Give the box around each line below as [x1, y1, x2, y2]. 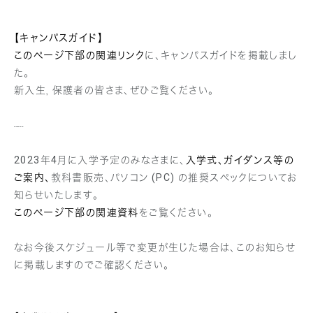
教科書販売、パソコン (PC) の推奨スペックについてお [50, 171, 298, 183]
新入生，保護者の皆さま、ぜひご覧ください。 [14, 84, 214, 96]
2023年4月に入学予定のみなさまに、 [14, 154, 186, 166]
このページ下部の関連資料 [14, 206, 139, 218]
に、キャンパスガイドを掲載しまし [145, 49, 298, 61]
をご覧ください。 [138, 206, 214, 218]
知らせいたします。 [14, 189, 99, 201]
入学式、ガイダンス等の [185, 154, 295, 166]
